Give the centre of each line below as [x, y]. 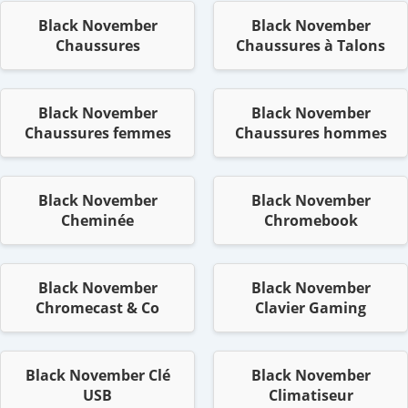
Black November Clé [97, 376]
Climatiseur [311, 396]
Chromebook [311, 221]
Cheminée [97, 221]
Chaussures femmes [97, 133]
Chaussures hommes [311, 133]
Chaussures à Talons [311, 46]
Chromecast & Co [97, 308]
